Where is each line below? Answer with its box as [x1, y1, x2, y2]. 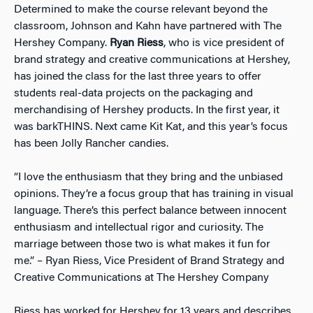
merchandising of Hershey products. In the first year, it [14, 104, 279, 116]
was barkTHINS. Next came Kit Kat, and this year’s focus [14, 121, 288, 133]
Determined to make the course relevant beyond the [14, 3, 268, 15]
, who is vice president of [163, 37, 284, 49]
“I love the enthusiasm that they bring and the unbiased [14, 171, 283, 183]
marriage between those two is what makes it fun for [14, 238, 270, 250]
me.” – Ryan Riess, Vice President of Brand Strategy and [14, 255, 284, 267]
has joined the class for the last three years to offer [14, 71, 261, 82]
